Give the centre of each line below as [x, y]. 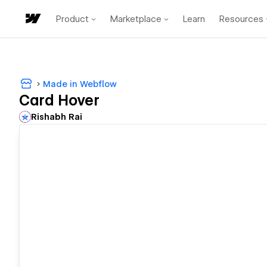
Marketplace [136, 19]
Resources [241, 19]
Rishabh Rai [57, 117]
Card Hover [59, 101]
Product [72, 19]
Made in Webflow [80, 84]
